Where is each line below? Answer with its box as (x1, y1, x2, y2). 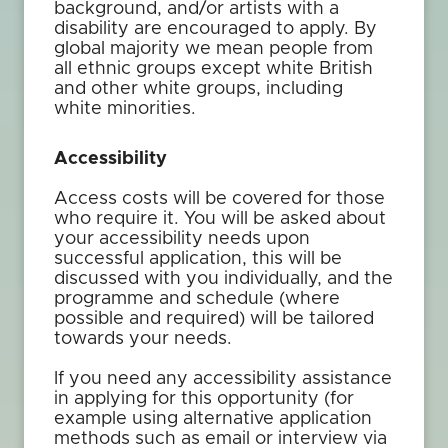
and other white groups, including (54, 80, 343, 98)
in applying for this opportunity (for (54, 390, 354, 408)
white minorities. (54, 100, 196, 118)
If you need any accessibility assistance (54, 370, 392, 388)
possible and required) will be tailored (54, 310, 374, 328)
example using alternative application (54, 410, 372, 428)
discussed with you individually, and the (54, 270, 393, 288)
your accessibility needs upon (54, 230, 310, 248)
